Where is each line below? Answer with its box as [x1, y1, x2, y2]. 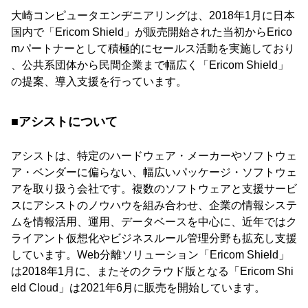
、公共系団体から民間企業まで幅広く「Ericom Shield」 [11, 59, 289, 71]
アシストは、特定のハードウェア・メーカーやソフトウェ [11, 150, 297, 162]
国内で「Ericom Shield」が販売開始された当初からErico [11, 26, 292, 38]
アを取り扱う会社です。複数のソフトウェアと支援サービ [11, 183, 297, 195]
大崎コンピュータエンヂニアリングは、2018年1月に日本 [11, 10, 295, 21]
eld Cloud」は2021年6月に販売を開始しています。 [11, 282, 265, 294]
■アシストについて [11, 115, 118, 129]
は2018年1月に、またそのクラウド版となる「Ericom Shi [11, 265, 294, 277]
